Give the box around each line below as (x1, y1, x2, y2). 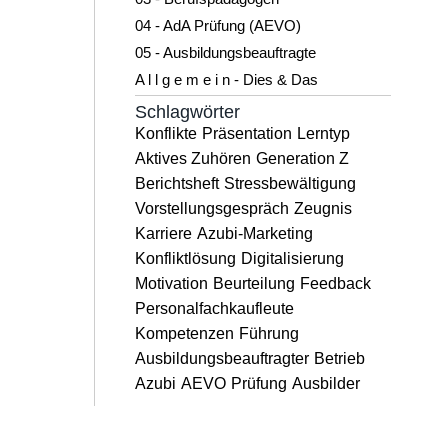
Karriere (134, 225, 192, 242)
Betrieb (313, 350, 365, 367)
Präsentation (201, 125, 292, 142)
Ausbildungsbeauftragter (134, 350, 309, 367)
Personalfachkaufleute (134, 300, 294, 317)
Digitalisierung (240, 250, 344, 267)
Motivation (134, 275, 208, 292)
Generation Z (255, 150, 349, 167)
